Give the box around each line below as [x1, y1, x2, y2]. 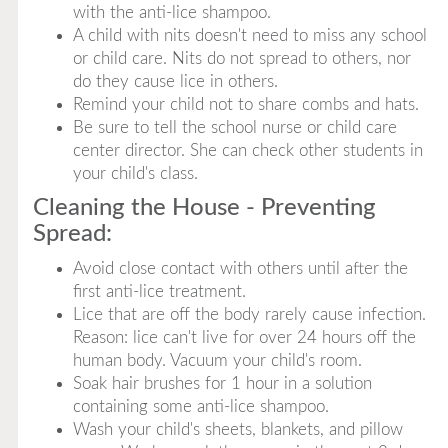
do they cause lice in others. [72, 73, 278, 90]
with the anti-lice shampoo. [72, 4, 271, 21]
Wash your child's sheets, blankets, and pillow [72, 421, 403, 438]
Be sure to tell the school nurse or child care [72, 119, 397, 136]
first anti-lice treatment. [72, 283, 246, 300]
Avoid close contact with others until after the [72, 260, 408, 277]
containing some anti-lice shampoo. [72, 398, 329, 415]
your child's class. [72, 165, 198, 182]
